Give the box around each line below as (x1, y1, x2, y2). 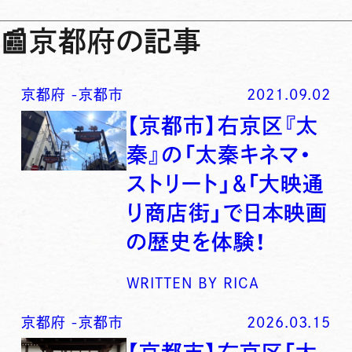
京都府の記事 (28, 27, 203, 56)
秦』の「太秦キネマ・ (126, 143, 313, 165)
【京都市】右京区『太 (126, 114, 319, 136)
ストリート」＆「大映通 (126, 172, 325, 194)
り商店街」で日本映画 (126, 201, 328, 223)
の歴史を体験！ (126, 230, 266, 252)
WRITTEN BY (126, 275, 218, 290)
